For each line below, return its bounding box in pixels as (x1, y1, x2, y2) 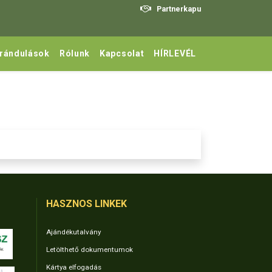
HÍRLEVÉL (154, 49, 196, 58)
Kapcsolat (100, 49, 144, 58)
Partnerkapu (155, 4, 201, 13)
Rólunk (59, 49, 90, 58)
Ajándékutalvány (46, 227, 101, 236)
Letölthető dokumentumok (46, 245, 133, 254)
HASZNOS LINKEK (46, 198, 127, 209)
